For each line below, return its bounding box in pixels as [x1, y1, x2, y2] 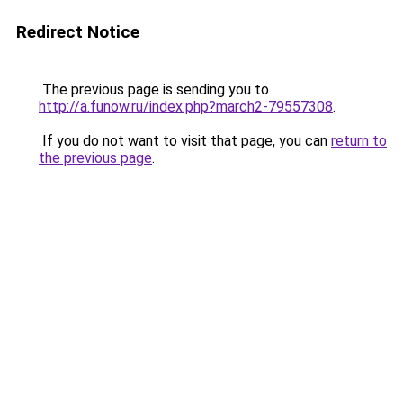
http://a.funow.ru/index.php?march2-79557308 [39, 98, 333, 115]
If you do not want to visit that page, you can [39, 132, 331, 149]
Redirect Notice [16, 22, 139, 42]
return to [331, 132, 387, 149]
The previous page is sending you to [39, 81, 269, 98]
